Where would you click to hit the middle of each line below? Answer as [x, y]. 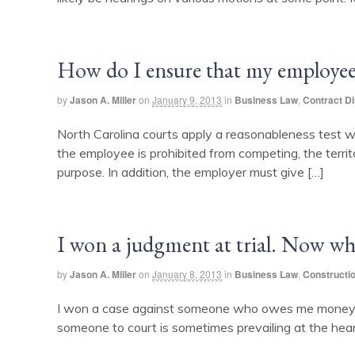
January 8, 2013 [187, 273]
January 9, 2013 [187, 99]
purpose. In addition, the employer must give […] [191, 172]
